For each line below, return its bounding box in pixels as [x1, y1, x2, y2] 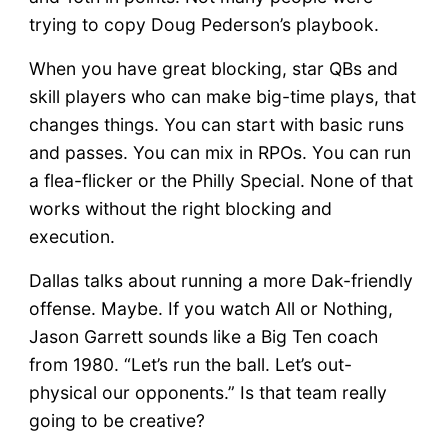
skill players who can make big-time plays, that [28, 85, 416, 107]
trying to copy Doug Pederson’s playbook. [28, 13, 379, 35]
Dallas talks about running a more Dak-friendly [28, 269, 413, 291]
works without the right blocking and [28, 197, 332, 219]
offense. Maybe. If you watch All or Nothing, [28, 297, 393, 319]
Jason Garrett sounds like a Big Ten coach [28, 325, 378, 347]
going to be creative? [28, 409, 205, 431]
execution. [28, 225, 115, 247]
